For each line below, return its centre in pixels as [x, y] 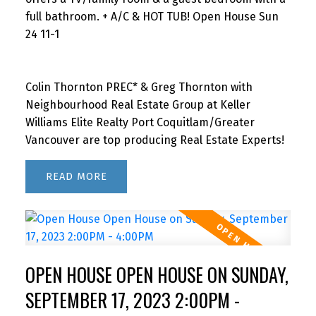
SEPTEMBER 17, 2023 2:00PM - [132, 300]
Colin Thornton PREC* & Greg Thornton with [139, 87]
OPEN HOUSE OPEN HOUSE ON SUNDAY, [157, 275]
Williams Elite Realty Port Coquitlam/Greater [140, 123]
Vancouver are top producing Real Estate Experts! [154, 140]
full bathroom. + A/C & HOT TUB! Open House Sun [152, 17]
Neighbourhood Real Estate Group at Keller [138, 105]
